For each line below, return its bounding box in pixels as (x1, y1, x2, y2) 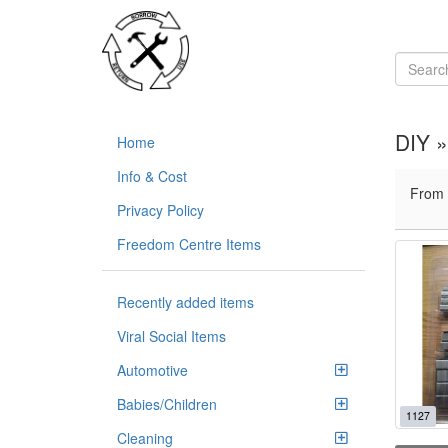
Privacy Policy (117, 200, 204, 220)
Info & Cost (117, 166, 187, 186)
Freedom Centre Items (117, 234, 261, 254)
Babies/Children (117, 394, 217, 414)
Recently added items (117, 292, 254, 312)
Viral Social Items (117, 326, 226, 346)
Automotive (117, 360, 188, 380)
